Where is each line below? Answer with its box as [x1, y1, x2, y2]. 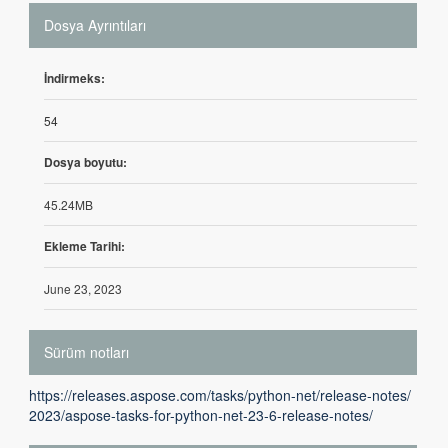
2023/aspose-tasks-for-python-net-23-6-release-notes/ [29, 405, 373, 425]
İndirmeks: [44, 69, 105, 87]
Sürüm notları [44, 342, 129, 362]
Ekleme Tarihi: [44, 237, 125, 255]
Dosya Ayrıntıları [44, 15, 146, 35]
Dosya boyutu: [44, 153, 127, 171]
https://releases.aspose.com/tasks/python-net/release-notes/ [29, 385, 411, 405]
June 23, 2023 [44, 280, 122, 297]
